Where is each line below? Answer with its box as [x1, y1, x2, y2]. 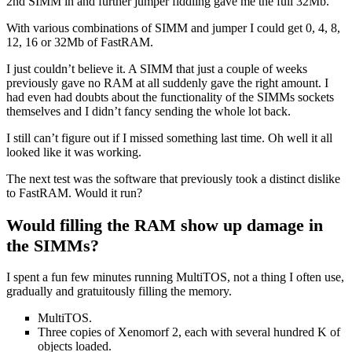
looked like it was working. [6, 145, 141, 159]
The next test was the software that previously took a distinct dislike [6, 171, 340, 185]
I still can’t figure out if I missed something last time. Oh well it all [6, 130, 332, 145]
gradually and [6, 284, 77, 299]
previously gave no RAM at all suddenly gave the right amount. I [6, 75, 328, 90]
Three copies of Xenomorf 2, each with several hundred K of [38, 325, 340, 339]
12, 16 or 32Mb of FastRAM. [6, 35, 153, 49]
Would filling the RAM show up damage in [6, 214, 323, 235]
